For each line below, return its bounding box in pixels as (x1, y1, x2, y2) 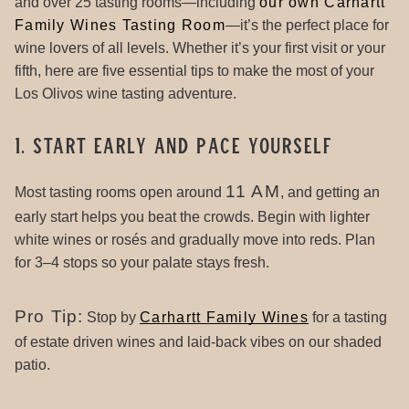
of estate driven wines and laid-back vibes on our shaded (15, 333, 382, 350)
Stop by (83, 309, 141, 325)
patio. (15, 356, 50, 372)
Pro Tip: (15, 306, 84, 326)
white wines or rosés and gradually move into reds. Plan (15, 231, 375, 247)
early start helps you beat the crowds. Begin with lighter (15, 208, 370, 225)
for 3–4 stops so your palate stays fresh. (15, 254, 269, 270)
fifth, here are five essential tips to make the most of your (15, 62, 374, 79)
